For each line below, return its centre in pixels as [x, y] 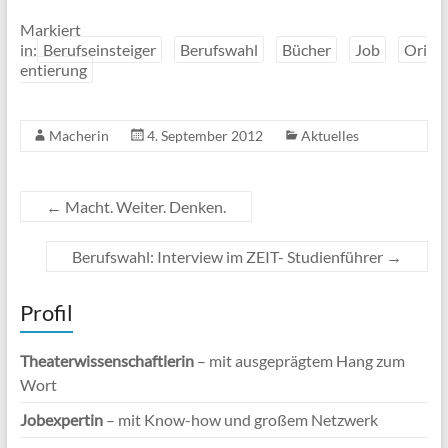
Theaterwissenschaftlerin [106, 360]
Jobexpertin [61, 419]
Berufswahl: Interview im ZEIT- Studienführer [229, 256]
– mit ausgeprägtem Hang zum [299, 360]
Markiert [50, 29]
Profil [46, 312]
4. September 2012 [204, 135]
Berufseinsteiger [99, 49]
